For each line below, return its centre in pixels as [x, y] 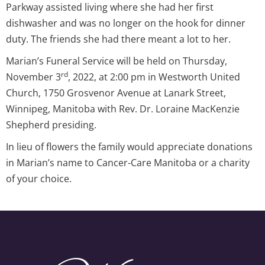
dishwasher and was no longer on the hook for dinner [126, 23]
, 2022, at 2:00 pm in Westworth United [154, 77]
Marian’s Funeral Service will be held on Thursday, [117, 61]
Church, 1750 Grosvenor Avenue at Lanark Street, [116, 93]
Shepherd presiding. [51, 125]
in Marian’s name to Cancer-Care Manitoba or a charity [128, 162]
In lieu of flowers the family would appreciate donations [129, 146]
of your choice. [39, 178]
